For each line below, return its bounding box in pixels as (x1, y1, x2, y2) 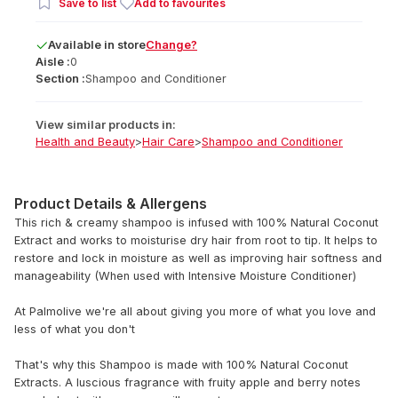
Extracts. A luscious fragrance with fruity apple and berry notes (14, 376, 361, 389)
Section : (36, 72, 85, 85)
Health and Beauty (36, 135, 135, 148)
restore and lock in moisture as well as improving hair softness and (14, 251, 382, 265)
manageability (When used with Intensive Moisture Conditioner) (14, 269, 356, 283)
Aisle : (36, 55, 70, 68)
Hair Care (142, 135, 195, 148)
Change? (146, 38, 197, 52)
